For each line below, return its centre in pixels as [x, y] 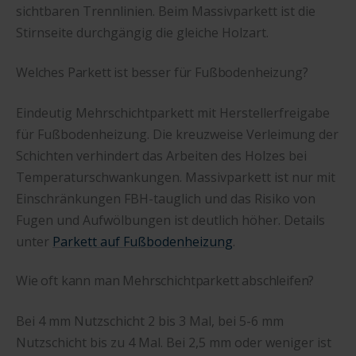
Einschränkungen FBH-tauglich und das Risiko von [166, 198]
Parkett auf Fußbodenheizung [143, 241]
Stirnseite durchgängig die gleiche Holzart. [142, 33]
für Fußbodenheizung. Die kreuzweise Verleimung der [177, 134]
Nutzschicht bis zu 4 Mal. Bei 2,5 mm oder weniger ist [174, 343]
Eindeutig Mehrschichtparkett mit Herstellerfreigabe [173, 112]
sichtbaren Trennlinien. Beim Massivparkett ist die [166, 12]
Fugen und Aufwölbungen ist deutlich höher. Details [170, 220]
